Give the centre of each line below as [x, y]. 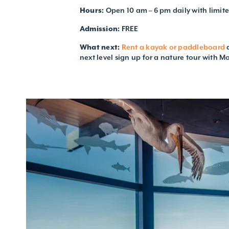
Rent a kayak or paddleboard [173, 47]
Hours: [93, 10]
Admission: [101, 29]
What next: [100, 47]
